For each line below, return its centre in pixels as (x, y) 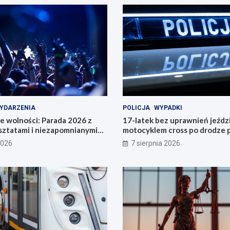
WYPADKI (168, 108)
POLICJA (136, 108)
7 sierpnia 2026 (156, 143)
